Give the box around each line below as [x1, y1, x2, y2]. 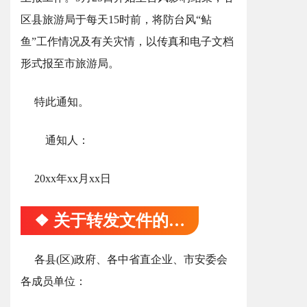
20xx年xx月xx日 [34, 173, 111, 184]
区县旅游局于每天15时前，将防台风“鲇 [21, 14, 212, 25]
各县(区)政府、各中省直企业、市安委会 [34, 254, 228, 265]
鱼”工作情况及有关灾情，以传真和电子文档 [21, 36, 234, 47]
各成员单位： [21, 275, 86, 287]
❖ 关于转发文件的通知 [169, 212, 185, 230]
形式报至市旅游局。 [21, 58, 119, 69]
